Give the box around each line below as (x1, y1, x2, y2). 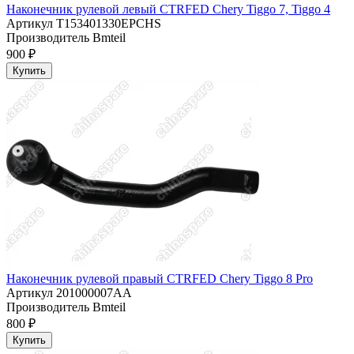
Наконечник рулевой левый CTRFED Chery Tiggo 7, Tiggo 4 (6, 2, 330, 17)
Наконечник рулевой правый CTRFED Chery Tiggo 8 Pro (6, 272, 313, 286)
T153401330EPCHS (53, 17, 161, 31)
